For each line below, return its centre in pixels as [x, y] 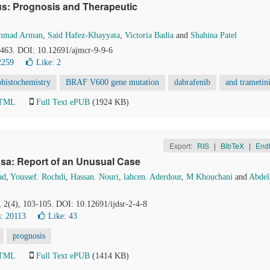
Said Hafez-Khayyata [84, 35]
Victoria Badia [149, 35]
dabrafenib [192, 82]
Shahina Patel [214, 35]
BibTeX [232, 146]
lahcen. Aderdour [152, 177]
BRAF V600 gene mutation [112, 82]
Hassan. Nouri [95, 177]
